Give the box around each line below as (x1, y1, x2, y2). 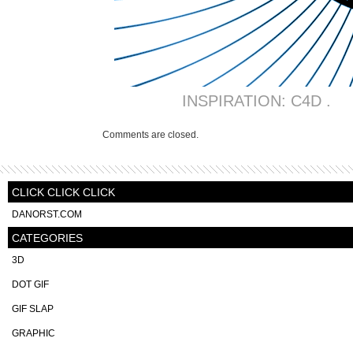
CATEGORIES (12, 232, 83, 244)
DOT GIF (12, 279, 49, 290)
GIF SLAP (12, 303, 54, 314)
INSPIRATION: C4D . (182, 92, 331, 110)
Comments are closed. (102, 129, 199, 140)
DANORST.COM (12, 209, 82, 220)
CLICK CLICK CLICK (12, 186, 115, 199)
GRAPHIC (12, 328, 55, 339)
